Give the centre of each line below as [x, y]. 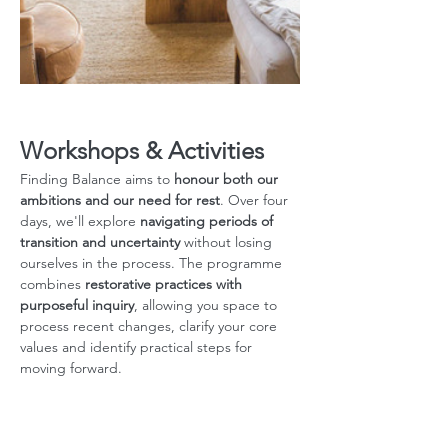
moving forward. [73, 368]
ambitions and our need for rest [120, 200]
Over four [260, 200]
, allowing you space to [207, 305]
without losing [228, 242]
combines [52, 284]
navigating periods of [208, 221]
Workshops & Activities [142, 150]
